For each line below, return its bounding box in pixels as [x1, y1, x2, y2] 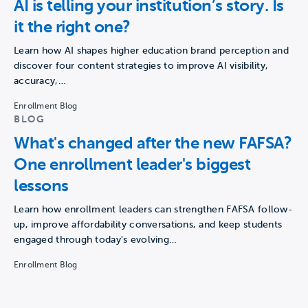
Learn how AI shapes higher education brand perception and [14, 45, 289, 56]
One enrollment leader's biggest [14, 154, 251, 174]
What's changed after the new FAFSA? [14, 133, 292, 153]
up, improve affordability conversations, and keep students [14, 219, 283, 230]
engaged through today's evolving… [14, 234, 177, 245]
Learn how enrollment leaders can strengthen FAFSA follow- [14, 203, 293, 214]
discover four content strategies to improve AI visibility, [14, 60, 269, 71]
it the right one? [14, 16, 131, 36]
